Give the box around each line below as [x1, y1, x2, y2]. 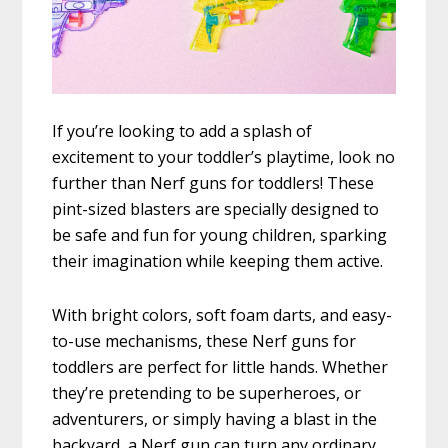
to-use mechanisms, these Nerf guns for [52, 329, 357, 352]
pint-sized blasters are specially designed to [52, 197, 380, 220]
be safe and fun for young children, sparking [52, 223, 388, 246]
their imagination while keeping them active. [52, 249, 384, 272]
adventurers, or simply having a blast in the [52, 407, 378, 430]
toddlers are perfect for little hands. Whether [52, 355, 389, 378]
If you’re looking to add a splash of [52, 119, 313, 142]
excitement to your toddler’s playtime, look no [52, 145, 396, 168]
